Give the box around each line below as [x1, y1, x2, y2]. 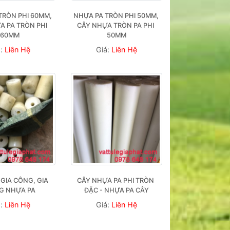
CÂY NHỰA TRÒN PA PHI [77, 22, 155, 29]
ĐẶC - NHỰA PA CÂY [84, 186, 149, 194]
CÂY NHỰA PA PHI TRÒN [77, 177, 155, 184]
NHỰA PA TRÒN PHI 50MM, [73, 12, 159, 20]
